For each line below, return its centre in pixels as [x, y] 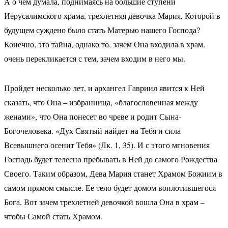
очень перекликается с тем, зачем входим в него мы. [94, 58]
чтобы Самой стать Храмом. [53, 216]
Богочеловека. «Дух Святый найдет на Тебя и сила [92, 131]
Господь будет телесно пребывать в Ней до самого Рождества [110, 159]
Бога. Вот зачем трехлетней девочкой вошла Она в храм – [104, 202]
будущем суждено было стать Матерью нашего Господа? [102, 30]
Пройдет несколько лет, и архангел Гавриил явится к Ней [104, 88]
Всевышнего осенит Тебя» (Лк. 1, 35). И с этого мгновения [107, 145]
